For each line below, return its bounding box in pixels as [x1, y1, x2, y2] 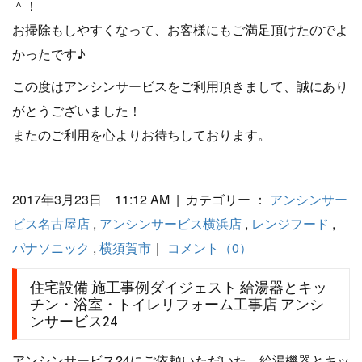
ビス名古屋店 [12, 214, 90, 234]
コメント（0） [167, 238, 252, 258]
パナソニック [12, 238, 90, 258]
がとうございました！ [12, 101, 141, 120]
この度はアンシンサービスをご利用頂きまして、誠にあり [12, 77, 348, 96]
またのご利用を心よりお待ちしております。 [12, 125, 271, 145]
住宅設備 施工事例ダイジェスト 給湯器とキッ [30, 279, 327, 297]
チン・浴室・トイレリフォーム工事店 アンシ [30, 296, 324, 314]
